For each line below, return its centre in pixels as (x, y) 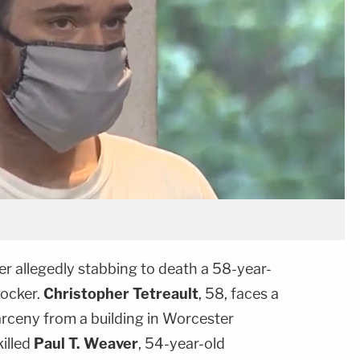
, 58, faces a (239, 294)
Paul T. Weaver (86, 344)
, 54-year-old (182, 344)
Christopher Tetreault (121, 294)
